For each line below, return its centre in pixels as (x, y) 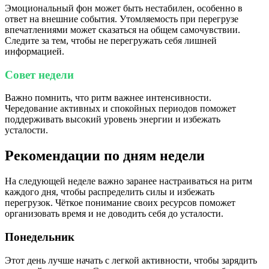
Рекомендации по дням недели (105, 156)
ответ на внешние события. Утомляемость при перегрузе (122, 19)
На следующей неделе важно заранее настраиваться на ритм (128, 181)
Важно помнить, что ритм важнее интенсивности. (108, 98)
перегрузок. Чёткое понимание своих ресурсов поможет (120, 203)
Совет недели (39, 74)
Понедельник (40, 237)
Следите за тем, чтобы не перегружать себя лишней (111, 40)
